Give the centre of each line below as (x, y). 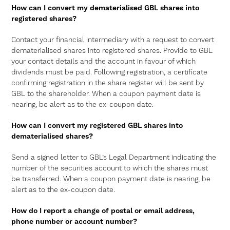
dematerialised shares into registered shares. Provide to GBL (112, 51)
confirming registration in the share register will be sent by (108, 83)
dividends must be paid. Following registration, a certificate (110, 72)
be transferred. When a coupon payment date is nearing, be (111, 179)
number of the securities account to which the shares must (110, 168)
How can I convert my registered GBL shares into (97, 126)
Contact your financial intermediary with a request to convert (113, 40)
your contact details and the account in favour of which (104, 62)
